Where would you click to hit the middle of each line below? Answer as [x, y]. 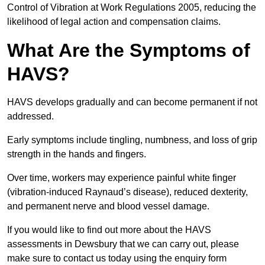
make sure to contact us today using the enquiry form [117, 258]
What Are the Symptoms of [129, 51]
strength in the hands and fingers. [78, 154]
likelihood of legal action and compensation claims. [114, 22]
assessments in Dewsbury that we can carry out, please [123, 244]
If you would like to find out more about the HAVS [109, 230]
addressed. [32, 117]
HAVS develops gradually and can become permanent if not [132, 102]
